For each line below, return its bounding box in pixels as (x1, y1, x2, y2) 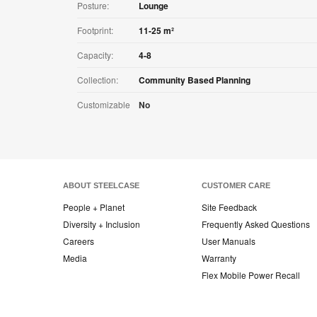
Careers (63, 235, 94, 248)
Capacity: (77, 49, 113, 62)
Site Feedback (202, 201, 257, 214)
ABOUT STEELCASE (63, 181, 139, 190)
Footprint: (77, 24, 113, 37)
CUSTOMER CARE (202, 181, 270, 190)
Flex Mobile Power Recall (202, 269, 300, 282)
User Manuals (202, 235, 255, 248)
